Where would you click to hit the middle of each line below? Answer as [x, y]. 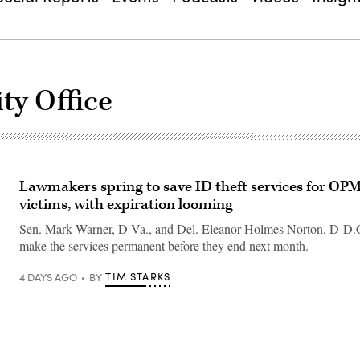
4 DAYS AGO [48, 277]
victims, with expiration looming [126, 205]
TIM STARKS [138, 276]
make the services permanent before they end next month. [164, 245]
